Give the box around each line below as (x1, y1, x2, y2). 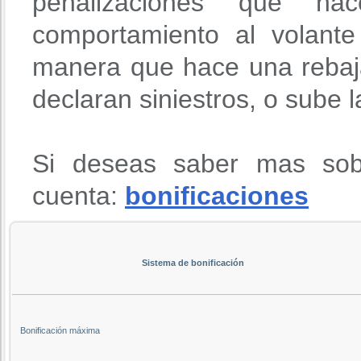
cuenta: (32, 180, 125, 210)
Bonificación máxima (20, 325, 100, 335)
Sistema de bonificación (141, 257, 244, 268)
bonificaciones (125, 180, 309, 210)
